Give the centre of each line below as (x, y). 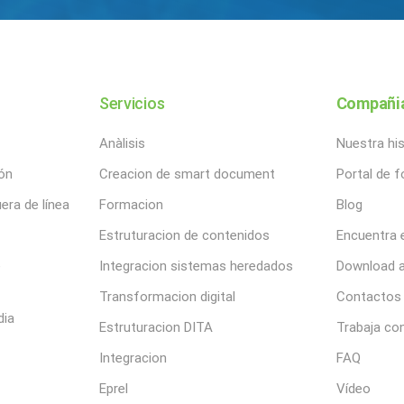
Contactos (368, 297)
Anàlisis (122, 143)
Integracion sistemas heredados (196, 266)
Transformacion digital (167, 297)
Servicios (132, 103)
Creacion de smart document (187, 174)
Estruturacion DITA (156, 327)
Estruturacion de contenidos (184, 235)
